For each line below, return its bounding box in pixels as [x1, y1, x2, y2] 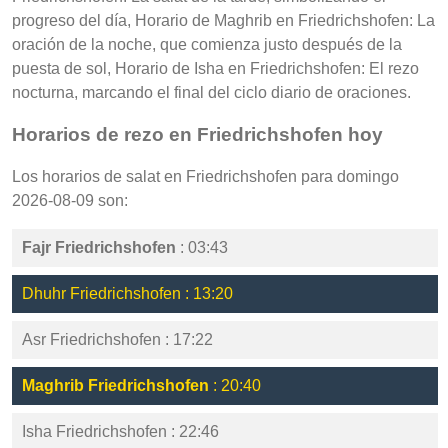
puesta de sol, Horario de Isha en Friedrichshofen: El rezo [12, 60, 419, 78]
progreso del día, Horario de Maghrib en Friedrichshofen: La [12, 12, 435, 30]
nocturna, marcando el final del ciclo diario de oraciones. [12, 84, 411, 102]
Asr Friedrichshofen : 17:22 [22, 330, 213, 348]
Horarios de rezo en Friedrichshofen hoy [12, 124, 383, 146]
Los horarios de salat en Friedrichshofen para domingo [12, 167, 399, 185]
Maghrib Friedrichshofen [22, 376, 209, 394]
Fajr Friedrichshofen [22, 238, 176, 256]
